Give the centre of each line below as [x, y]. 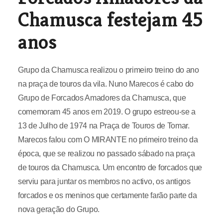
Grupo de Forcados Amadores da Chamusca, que [102, 98]
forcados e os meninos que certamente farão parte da [107, 196]
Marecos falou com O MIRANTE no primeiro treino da [108, 140]
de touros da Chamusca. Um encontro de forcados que [110, 168]
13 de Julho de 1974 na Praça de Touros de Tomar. [104, 126]
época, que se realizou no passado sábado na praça [106, 154]
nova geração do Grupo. [58, 210]
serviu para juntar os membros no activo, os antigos [104, 182]
